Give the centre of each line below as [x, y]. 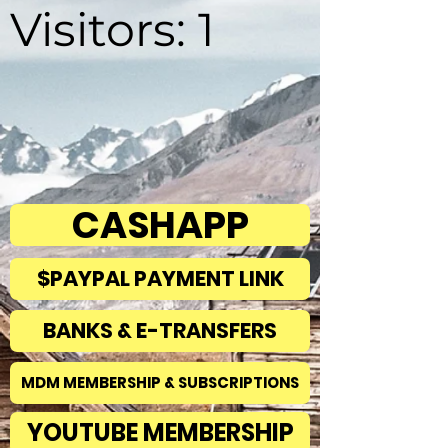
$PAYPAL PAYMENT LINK [160, 279]
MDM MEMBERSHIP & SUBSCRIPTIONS [160, 383]
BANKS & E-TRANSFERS [160, 331]
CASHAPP [160, 224]
